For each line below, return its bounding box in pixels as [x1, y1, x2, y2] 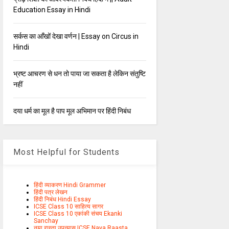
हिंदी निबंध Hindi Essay [33, 196, 91, 203]
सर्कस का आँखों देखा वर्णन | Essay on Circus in [13, 32, 139, 41]
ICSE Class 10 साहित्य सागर [33, 203, 103, 211]
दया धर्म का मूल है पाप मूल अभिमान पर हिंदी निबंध [13, 107, 131, 116]
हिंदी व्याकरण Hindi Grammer [33, 181, 106, 189]
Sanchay [33, 217, 58, 225]
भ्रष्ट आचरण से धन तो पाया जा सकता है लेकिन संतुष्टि [13, 70, 146, 78]
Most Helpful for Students [13, 147, 120, 157]
